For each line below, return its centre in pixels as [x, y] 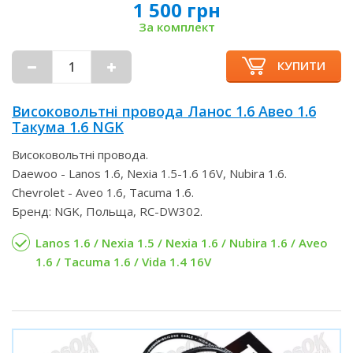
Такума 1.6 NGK [68, 127]
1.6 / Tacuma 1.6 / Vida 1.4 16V [123, 262]
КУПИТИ [301, 65]
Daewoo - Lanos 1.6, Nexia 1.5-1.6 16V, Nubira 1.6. [149, 173]
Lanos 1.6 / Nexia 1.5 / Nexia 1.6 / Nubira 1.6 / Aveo [182, 243]
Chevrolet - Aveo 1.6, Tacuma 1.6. [103, 192]
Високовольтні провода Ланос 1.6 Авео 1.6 [164, 111]
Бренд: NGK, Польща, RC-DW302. [107, 211]
